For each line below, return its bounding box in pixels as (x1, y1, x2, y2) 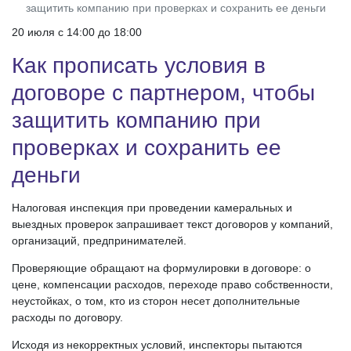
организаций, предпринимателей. (12, 234, 186, 248)
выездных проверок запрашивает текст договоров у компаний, (12, 218, 333, 231)
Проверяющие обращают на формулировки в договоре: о (12, 262, 311, 275)
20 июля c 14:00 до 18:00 (12, 26, 142, 39)
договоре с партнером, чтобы (12, 81, 315, 106)
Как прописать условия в (12, 53, 266, 78)
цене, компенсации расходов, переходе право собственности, (12, 278, 333, 291)
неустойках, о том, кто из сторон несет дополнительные (12, 295, 300, 308)
